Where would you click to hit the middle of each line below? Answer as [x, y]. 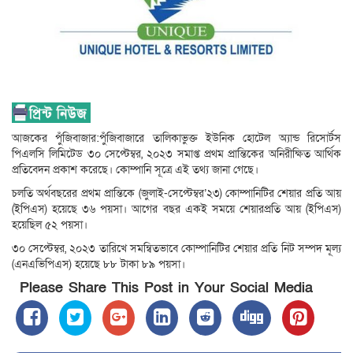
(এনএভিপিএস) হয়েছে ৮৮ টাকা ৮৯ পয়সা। [98, 265]
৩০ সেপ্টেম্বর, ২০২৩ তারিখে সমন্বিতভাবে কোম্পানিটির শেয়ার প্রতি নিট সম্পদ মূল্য [176, 249]
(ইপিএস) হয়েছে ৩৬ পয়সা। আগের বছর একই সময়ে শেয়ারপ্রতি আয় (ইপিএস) [176, 210]
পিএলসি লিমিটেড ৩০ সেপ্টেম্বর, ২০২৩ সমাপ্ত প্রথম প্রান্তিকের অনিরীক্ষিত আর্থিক [176, 154]
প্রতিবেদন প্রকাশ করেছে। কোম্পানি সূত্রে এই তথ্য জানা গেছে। [135, 170]
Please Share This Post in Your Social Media [166, 288]
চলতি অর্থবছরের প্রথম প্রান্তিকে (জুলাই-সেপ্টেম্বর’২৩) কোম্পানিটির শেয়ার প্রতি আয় [176, 194]
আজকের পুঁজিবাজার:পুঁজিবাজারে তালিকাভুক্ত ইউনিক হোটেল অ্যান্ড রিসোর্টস [176, 139]
